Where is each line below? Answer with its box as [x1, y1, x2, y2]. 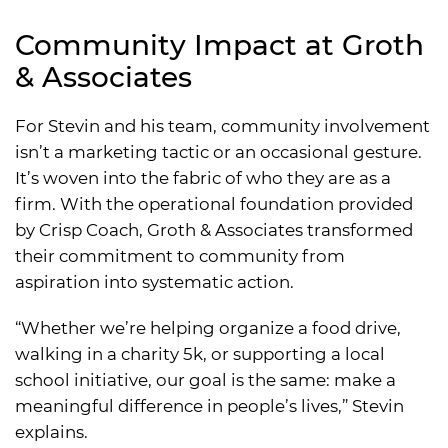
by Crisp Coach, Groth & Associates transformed [15, 219, 413, 240]
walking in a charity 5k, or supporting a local [15, 343, 385, 364]
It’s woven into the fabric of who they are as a [15, 167, 391, 188]
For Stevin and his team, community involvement [15, 115, 430, 136]
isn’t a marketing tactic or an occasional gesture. [15, 141, 422, 162]
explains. [15, 421, 88, 442]
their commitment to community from [15, 245, 345, 266]
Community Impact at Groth [15, 27, 424, 62]
